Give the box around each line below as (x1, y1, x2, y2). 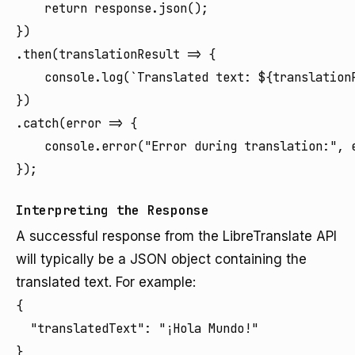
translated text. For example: (16, 274, 196, 290)
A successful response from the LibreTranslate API (16, 228, 337, 244)
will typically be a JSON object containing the (16, 251, 307, 267)
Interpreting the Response (16, 202, 209, 219)
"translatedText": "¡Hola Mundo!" (16, 320, 258, 337)
